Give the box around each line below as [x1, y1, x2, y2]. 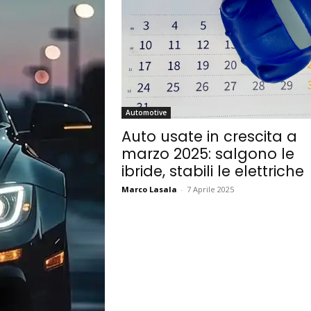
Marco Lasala [121, 184, 177, 195]
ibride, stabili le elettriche [121, 161, 304, 182]
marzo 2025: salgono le [121, 144, 294, 165]
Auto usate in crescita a [121, 126, 297, 147]
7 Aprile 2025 [186, 184, 234, 195]
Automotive [125, 108, 167, 118]
